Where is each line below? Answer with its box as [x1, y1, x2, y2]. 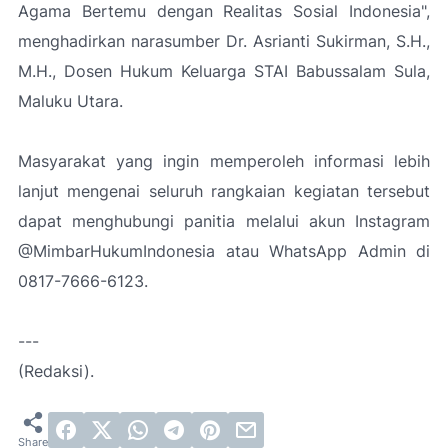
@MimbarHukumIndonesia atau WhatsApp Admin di [18, 241, 430, 261]
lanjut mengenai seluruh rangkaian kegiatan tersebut [18, 181, 430, 201]
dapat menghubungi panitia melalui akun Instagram [18, 211, 430, 231]
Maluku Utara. [18, 91, 123, 111]
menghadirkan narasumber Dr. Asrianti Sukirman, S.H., [18, 31, 430, 51]
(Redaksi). [18, 361, 94, 381]
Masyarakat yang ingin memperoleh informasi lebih [18, 151, 430, 171]
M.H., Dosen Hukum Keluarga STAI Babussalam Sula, [18, 61, 430, 81]
